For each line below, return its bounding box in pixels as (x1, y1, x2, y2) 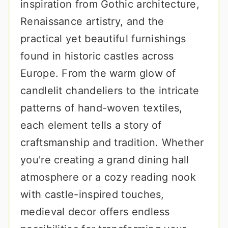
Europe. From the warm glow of (20, 67, 176, 79)
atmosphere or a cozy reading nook (20, 171, 196, 183)
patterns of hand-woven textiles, (20, 102, 183, 114)
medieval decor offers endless (20, 206, 170, 218)
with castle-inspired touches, (20, 188, 164, 201)
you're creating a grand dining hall (20, 154, 189, 166)
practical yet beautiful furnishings (20, 33, 186, 45)
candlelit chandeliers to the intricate (20, 84, 199, 97)
